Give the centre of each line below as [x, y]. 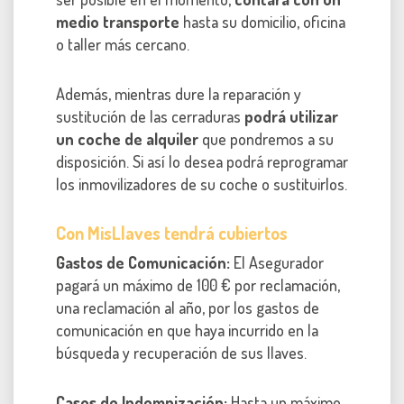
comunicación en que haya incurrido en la [187, 331]
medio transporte [118, 22]
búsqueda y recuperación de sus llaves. [181, 353]
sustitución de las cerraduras [150, 117]
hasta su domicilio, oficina [262, 22]
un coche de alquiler [127, 139]
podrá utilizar [291, 117]
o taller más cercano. [123, 45]
